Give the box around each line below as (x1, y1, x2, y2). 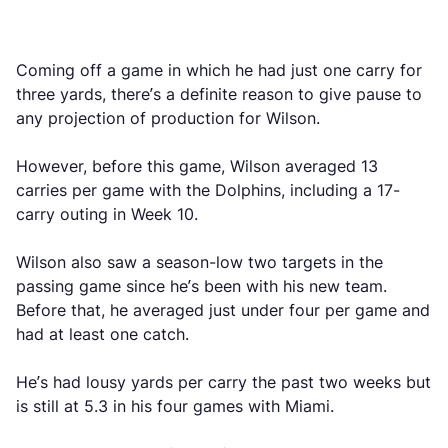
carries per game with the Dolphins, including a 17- (16, 180, 400, 200)
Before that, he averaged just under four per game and (16, 300, 430, 320)
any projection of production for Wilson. (16, 108, 325, 128)
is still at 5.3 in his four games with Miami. (16, 396, 339, 416)
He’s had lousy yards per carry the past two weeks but (16, 372, 431, 392)
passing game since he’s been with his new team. (16, 276, 387, 296)
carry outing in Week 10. (16, 204, 203, 224)
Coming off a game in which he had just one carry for (16, 60, 422, 80)
